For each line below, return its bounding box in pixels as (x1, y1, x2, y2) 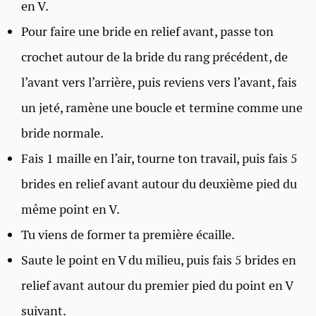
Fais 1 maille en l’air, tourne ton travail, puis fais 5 (21, 150, 298, 166)
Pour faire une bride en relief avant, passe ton (21, 23, 274, 39)
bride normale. (21, 124, 104, 141)
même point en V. (21, 200, 120, 217)
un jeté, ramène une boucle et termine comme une (21, 99, 303, 116)
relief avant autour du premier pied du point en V (21, 276, 293, 293)
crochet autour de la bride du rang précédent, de (21, 48, 288, 65)
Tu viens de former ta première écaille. (21, 226, 235, 243)
